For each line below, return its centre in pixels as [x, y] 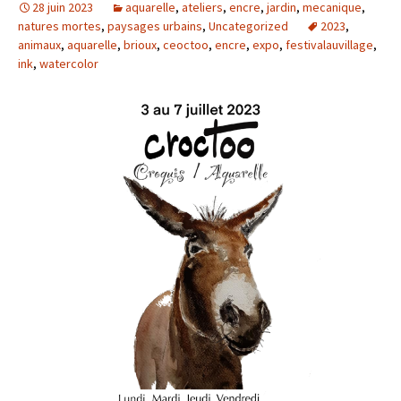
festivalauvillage [329, 45]
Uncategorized [248, 26]
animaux [39, 45]
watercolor [69, 64]
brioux [140, 45]
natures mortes [60, 26]
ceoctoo [186, 45]
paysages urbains [155, 26]
